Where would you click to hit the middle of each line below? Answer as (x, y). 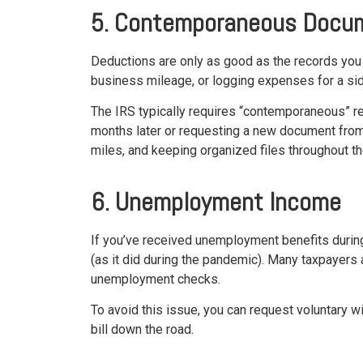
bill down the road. (142, 330)
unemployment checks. (156, 279)
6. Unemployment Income (216, 201)
